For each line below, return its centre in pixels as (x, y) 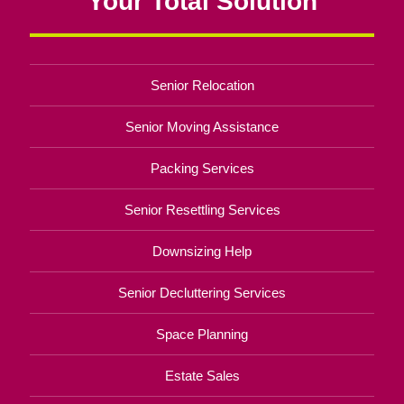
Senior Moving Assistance (202, 126)
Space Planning (202, 334)
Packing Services (202, 168)
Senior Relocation (202, 85)
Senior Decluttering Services (202, 292)
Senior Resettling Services (202, 209)
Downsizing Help (202, 251)
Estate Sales (202, 375)
